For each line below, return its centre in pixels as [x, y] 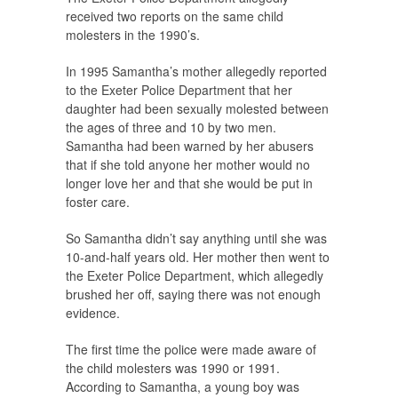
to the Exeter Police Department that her [179, 90]
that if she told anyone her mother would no [188, 165]
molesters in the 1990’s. [133, 35]
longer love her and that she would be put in [189, 183]
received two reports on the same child [175, 16]
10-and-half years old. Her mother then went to [198, 257]
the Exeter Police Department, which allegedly [195, 276]
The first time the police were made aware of [191, 350]
